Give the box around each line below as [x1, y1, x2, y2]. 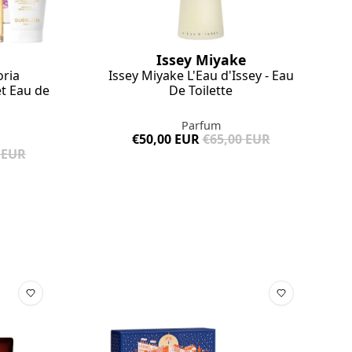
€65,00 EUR [202, 130, 270, 148]
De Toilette [169, 82, 233, 100]
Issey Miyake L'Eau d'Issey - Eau [108, 67, 294, 85]
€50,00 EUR [131, 130, 200, 148]
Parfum [181, 118, 221, 134]
